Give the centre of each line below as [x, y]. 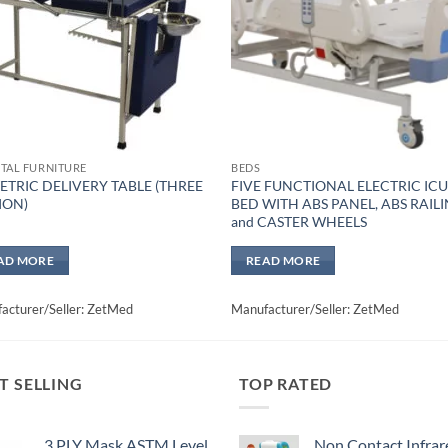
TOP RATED [286, 383]
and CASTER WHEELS [299, 222]
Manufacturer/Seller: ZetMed [315, 309]
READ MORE [283, 261]
